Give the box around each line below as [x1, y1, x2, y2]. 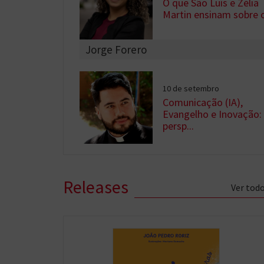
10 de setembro [163, 82, 220, 94]
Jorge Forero [85, 42, 147, 57]
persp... [163, 118, 194, 133]
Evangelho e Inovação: [163, 107, 262, 121]
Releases [63, 175, 128, 198]
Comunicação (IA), [163, 95, 243, 109]
